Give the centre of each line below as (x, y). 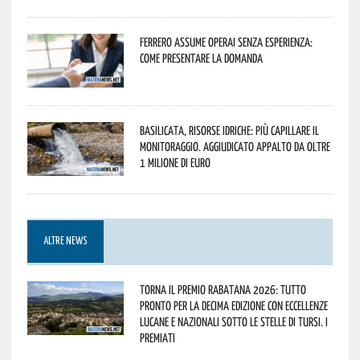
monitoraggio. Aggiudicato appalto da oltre (235, 147)
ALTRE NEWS (65, 242)
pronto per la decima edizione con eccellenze (233, 306)
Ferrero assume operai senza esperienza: (226, 42)
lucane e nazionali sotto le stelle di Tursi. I (233, 322)
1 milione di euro (175, 163)
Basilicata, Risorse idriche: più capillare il (229, 131)
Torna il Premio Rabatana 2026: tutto (223, 290)
